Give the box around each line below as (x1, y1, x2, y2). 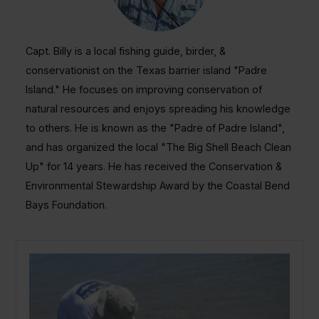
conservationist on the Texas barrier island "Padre (25, 64, 267, 77)
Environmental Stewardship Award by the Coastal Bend (25, 179, 290, 192)
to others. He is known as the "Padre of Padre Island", (25, 122, 285, 135)
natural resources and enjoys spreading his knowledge (25, 103, 291, 115)
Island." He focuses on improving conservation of (25, 83, 262, 96)
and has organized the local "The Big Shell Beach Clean (25, 141, 291, 154)
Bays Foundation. (25, 199, 107, 211)
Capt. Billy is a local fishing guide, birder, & (25, 45, 226, 58)
